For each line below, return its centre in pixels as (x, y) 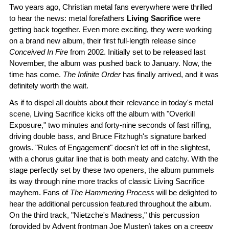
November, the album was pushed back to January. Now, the (110, 63)
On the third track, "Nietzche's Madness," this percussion (104, 215)
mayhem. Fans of (40, 192)
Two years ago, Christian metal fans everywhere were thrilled (111, 7)
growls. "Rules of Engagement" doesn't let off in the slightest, (110, 147)
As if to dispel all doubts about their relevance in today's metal (111, 102)
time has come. (36, 74)
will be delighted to (186, 192)
